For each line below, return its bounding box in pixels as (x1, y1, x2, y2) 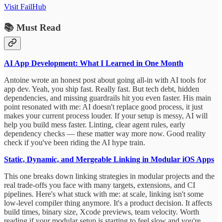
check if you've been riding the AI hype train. (4, 138, 145, 147)
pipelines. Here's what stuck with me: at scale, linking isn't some (4, 190, 204, 199)
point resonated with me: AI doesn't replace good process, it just (4, 103, 203, 111)
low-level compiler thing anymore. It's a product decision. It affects (4, 199, 212, 208)
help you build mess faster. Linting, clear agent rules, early (4, 120, 185, 129)
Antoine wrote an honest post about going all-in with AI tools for (4, 76, 206, 85)
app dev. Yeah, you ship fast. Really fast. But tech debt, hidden (4, 85, 199, 94)
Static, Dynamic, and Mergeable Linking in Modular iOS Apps (4, 155, 214, 164)
